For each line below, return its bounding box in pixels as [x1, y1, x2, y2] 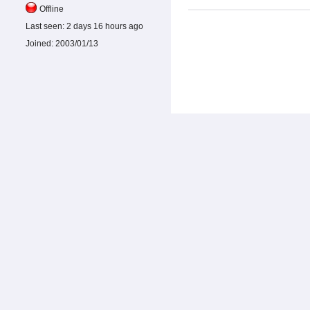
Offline [39, 4, 64, 15]
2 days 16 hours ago [64, 21, 143, 32]
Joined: [26, 39, 53, 49]
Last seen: [26, 21, 64, 32]
